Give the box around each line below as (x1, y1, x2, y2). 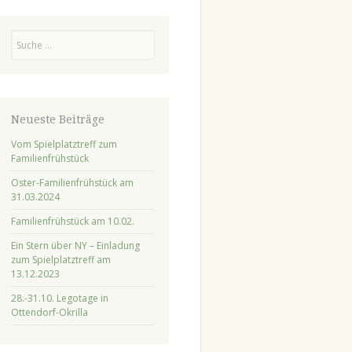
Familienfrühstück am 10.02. (10, 214, 134, 228)
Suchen (9, 29, 42, 43)
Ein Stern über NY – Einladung (10, 238, 140, 252)
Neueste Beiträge (10, 113, 104, 126)
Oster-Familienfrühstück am (10, 175, 134, 189)
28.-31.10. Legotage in (10, 291, 108, 305)
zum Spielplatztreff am (10, 252, 111, 266)
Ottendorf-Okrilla (10, 305, 88, 319)
